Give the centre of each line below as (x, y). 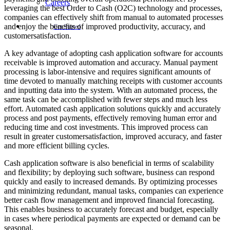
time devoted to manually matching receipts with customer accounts (113, 81)
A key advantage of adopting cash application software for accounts (113, 53)
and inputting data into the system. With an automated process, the (111, 90)
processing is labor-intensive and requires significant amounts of (107, 72)
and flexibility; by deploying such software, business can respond (109, 172)
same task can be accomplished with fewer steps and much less (106, 100)
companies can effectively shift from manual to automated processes (114, 17)
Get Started (67, 27)
